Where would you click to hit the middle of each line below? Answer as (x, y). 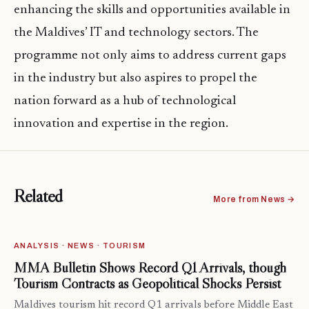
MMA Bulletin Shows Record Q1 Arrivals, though (150, 268)
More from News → (254, 200)
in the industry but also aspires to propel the (136, 79)
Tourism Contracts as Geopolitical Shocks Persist (147, 284)
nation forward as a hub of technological (125, 101)
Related (39, 196)
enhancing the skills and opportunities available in (152, 10)
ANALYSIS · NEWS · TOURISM (80, 246)
